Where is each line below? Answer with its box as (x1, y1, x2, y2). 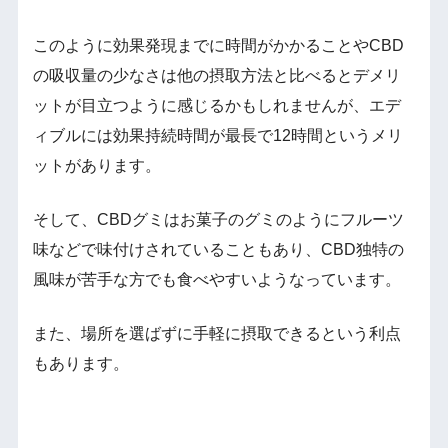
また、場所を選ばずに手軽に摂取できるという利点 (32, 324, 401, 342)
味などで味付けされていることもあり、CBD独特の (32, 240, 404, 258)
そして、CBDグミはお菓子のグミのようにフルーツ (32, 210, 404, 228)
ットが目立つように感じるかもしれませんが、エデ (32, 96, 401, 114)
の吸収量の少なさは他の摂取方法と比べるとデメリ (32, 66, 401, 84)
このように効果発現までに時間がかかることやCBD (32, 36, 404, 54)
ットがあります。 (32, 156, 161, 174)
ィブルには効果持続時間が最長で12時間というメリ (32, 126, 403, 144)
